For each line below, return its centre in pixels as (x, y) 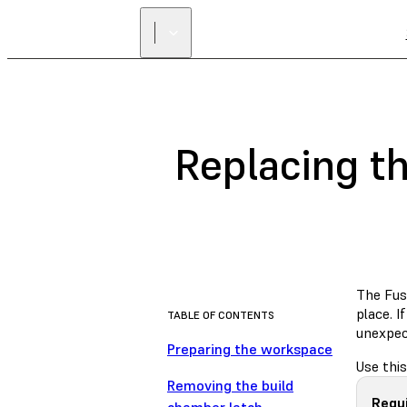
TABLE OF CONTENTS (221, 315)
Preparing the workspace (250, 349)
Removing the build (230, 386)
